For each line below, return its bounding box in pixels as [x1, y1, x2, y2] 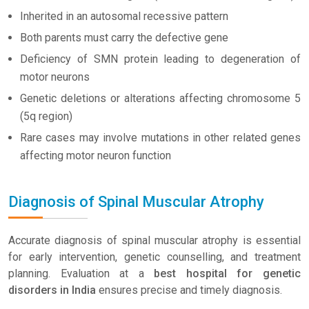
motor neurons [20, 70, 90, 83]
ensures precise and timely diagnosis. [96, 283, 282, 297]
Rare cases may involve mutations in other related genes [20, 131, 301, 144]
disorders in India [8, 283, 96, 297]
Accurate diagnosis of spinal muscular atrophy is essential [8, 234, 301, 247]
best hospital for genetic [154, 267, 301, 280]
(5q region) [20, 110, 72, 123]
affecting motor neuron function [20, 149, 171, 162]
